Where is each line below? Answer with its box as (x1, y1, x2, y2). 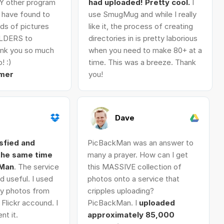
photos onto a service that (87, 174, 179, 183)
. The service (14, 162, 59, 171)
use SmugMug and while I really (88, 9, 196, 19)
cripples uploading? (87, 186, 154, 195)
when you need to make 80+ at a (88, 45, 202, 55)
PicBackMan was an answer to (87, 138, 193, 147)
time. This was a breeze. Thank (88, 57, 196, 67)
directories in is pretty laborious (88, 33, 197, 43)
